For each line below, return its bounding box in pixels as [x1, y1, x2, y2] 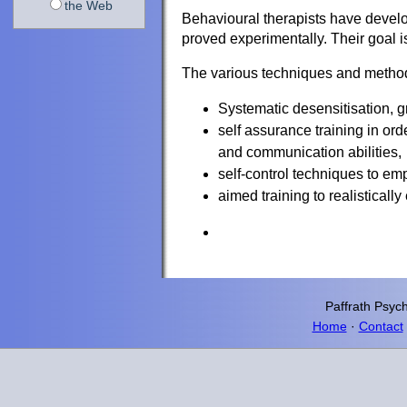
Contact [358, 318, 403, 333]
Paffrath [325, 298, 371, 313]
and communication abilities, [218, 144, 402, 160]
